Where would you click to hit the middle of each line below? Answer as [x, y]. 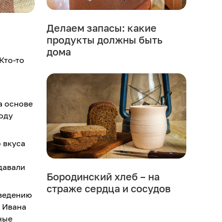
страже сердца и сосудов [108, 189]
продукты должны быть [104, 40]
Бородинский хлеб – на [103, 177]
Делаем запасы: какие [101, 28]
